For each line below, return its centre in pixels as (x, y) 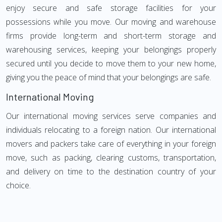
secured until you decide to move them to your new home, (111, 63)
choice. (18, 185)
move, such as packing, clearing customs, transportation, (111, 158)
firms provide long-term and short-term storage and (111, 36)
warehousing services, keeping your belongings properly (111, 50)
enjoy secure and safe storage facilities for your (111, 8)
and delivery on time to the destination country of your (111, 171)
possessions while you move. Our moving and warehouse (111, 22)
